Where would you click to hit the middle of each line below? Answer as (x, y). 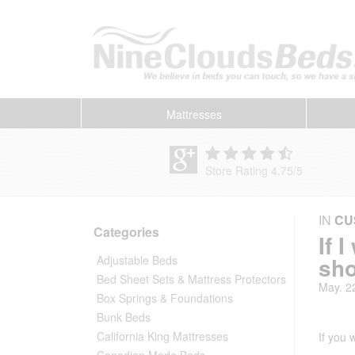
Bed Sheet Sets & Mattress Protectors (191, 279)
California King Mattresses (162, 336)
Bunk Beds (124, 317)
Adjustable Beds (137, 260)
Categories (126, 231)
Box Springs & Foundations (165, 298)
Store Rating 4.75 (249, 170)
